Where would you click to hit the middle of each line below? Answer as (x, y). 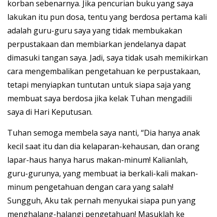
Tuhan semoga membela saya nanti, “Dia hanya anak (104, 133)
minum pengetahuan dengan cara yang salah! (90, 187)
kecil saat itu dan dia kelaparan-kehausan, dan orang (103, 147)
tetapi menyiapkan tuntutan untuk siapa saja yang (99, 85)
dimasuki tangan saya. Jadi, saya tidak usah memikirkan (108, 58)
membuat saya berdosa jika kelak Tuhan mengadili (100, 99)
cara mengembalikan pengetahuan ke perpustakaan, (104, 71)
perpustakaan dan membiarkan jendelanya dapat (97, 44)
